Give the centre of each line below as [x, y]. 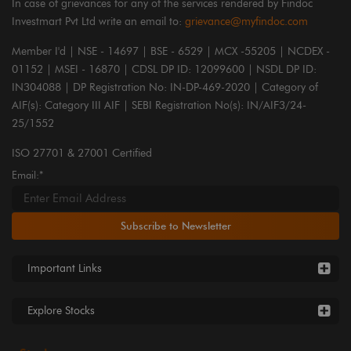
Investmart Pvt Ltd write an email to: [97, 21]
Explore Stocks [61, 310]
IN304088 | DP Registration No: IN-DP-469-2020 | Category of [165, 87]
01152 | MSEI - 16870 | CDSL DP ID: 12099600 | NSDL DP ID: [164, 69]
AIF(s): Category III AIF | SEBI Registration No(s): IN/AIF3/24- [159, 105]
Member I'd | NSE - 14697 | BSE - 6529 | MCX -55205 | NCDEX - [171, 51]
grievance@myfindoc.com [246, 21]
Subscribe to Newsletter [175, 225]
